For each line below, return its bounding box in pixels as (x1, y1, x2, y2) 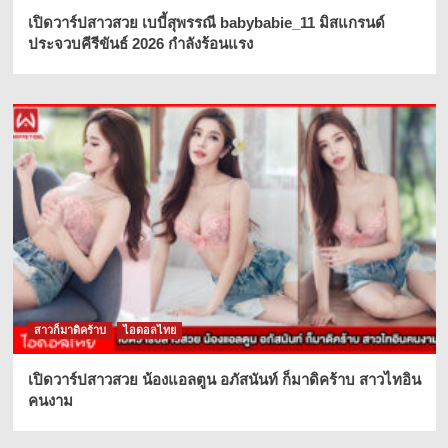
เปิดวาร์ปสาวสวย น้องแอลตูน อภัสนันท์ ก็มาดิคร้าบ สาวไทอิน (27, 371, 421, 389)
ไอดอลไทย (122, 324, 176, 337)
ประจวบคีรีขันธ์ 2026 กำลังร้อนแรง (27, 35, 253, 53)
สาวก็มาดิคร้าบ (33, 324, 106, 337)
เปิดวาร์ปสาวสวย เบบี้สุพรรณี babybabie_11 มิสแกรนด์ (27, 14, 385, 32)
